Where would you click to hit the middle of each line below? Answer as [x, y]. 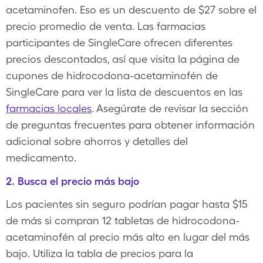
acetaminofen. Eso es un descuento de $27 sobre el [131, 10]
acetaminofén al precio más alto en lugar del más [128, 237]
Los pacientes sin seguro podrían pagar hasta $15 [127, 204]
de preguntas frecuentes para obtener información [130, 125]
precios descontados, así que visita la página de [123, 59]
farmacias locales [49, 108]
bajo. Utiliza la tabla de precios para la [100, 253]
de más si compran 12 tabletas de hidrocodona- [123, 220]
